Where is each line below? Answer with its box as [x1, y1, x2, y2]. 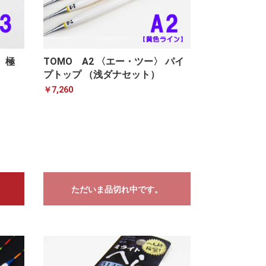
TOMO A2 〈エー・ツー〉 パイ [43, 56, 184, 68]
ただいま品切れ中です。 [71, 185, 163, 195]
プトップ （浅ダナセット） [43, 69, 160, 81]
